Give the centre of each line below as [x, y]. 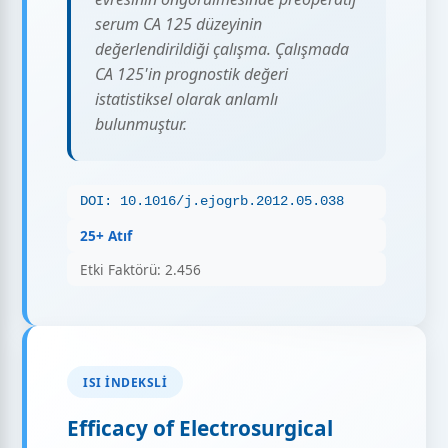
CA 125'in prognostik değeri [192, 73]
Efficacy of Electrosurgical [200, 427]
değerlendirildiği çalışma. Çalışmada [222, 48]
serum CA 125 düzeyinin [179, 23]
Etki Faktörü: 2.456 [141, 269]
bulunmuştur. [141, 123]
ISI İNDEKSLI [125, 382]
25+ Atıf [106, 235]
